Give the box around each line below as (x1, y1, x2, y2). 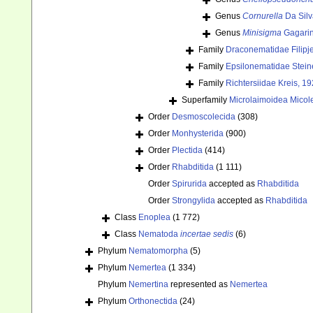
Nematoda (138, 229, 180, 240)
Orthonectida (129, 296, 177, 307)
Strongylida (172, 196, 215, 206)
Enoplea (138, 212, 170, 223)
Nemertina (129, 279, 168, 290)
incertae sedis (180, 229, 233, 240)
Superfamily (182, 95, 229, 105)
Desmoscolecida (172, 112, 235, 122)
